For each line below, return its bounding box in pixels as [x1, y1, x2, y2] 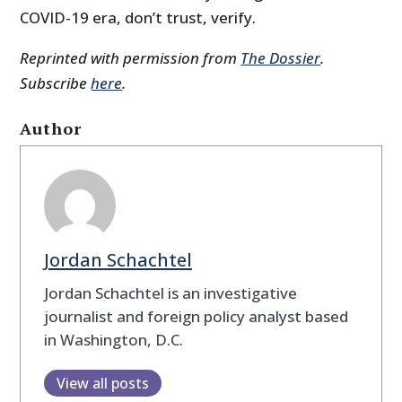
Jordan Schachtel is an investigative [43, 282, 297, 303]
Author [20, 118, 83, 140]
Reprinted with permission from [20, 48, 241, 69]
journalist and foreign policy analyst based [43, 305, 348, 327]
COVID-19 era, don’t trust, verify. [20, 7, 257, 29]
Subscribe [20, 73, 92, 94]
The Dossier [240, 48, 321, 69]
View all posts [56, 372, 149, 393]
